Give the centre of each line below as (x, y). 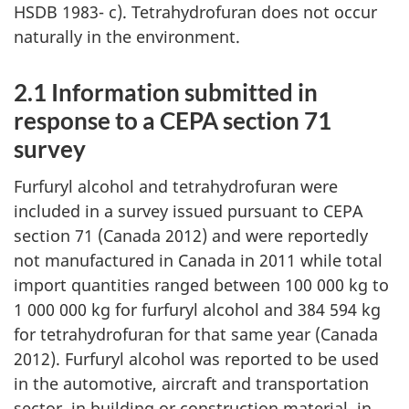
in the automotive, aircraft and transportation (191, 383)
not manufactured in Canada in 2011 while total (198, 260)
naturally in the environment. (127, 37)
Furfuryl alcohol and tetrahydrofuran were (176, 186)
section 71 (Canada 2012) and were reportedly (191, 235)
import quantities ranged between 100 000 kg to (201, 284)
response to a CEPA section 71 (173, 121)
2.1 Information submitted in (166, 93)
